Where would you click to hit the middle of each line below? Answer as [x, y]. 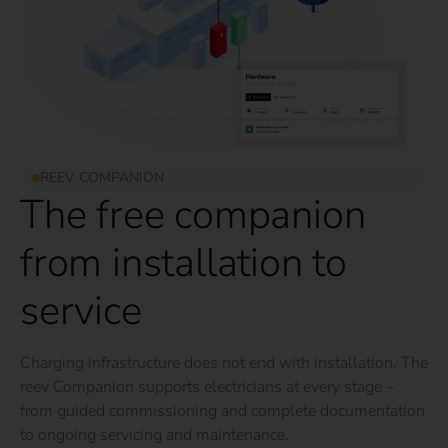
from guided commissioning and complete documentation [222, 411]
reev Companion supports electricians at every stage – [207, 387]
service [81, 311]
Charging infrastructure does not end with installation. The [224, 363]
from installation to [183, 263]
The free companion [193, 215]
